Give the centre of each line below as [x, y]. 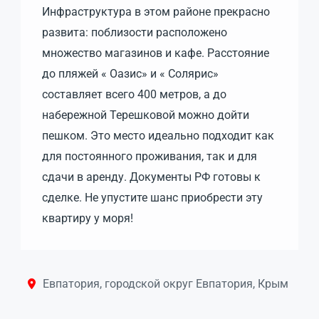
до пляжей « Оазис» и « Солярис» [130, 73]
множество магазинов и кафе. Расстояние [156, 53]
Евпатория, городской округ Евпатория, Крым [166, 283]
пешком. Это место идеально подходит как [158, 135]
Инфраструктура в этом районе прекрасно [156, 11]
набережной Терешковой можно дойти [146, 115]
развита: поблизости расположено [135, 32]
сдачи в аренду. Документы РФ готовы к [151, 177]
